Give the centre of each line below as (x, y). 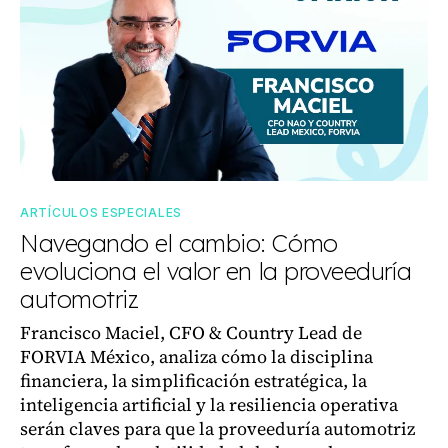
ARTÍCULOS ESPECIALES (101, 212)
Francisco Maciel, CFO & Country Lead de (191, 332)
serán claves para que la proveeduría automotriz (217, 428)
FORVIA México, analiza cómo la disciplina (196, 356)
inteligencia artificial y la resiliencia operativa (209, 404)
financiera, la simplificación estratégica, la (193, 380)
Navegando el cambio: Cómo (179, 243)
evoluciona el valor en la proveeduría (216, 271)
